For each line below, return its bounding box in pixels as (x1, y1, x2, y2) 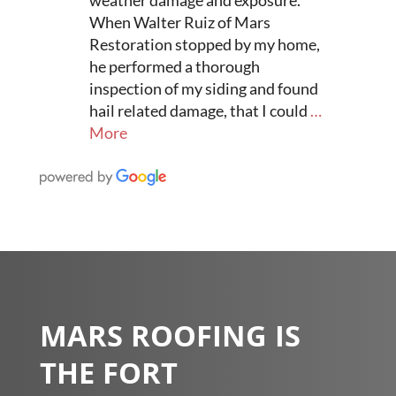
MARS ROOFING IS (39, 315, 301, 365)
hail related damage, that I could (88, 100, 308, 120)
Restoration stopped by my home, (88, 34, 320, 54)
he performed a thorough (88, 56, 260, 76)
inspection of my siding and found (88, 78, 318, 98)
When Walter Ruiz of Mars (88, 11, 270, 32)
